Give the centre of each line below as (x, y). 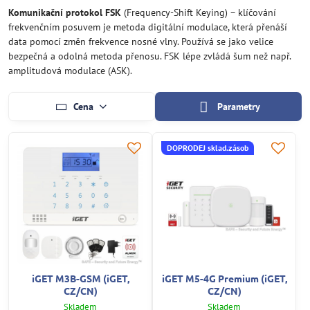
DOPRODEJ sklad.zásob (208, 148)
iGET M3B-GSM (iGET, (80, 278)
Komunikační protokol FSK (65, 12)
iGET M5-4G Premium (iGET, (224, 278)
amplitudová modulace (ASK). (70, 71)
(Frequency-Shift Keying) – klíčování (199, 12)
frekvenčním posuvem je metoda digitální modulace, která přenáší (148, 27)
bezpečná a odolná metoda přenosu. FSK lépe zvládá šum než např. (149, 56)
